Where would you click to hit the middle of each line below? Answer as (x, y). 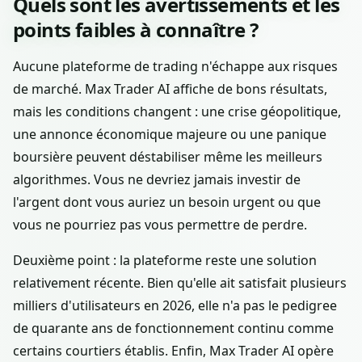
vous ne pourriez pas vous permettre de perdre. (160, 225)
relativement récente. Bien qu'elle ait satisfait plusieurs (180, 283)
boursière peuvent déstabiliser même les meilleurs (168, 157)
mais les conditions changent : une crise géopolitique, (177, 112)
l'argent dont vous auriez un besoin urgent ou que (167, 202)
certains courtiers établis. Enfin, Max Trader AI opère (173, 351)
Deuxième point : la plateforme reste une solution (165, 261)
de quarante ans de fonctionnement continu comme (173, 328)
